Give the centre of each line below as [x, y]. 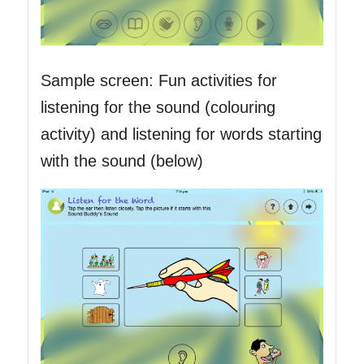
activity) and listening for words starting [181, 134]
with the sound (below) [121, 160]
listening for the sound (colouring [158, 107]
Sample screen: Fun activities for [158, 80]
